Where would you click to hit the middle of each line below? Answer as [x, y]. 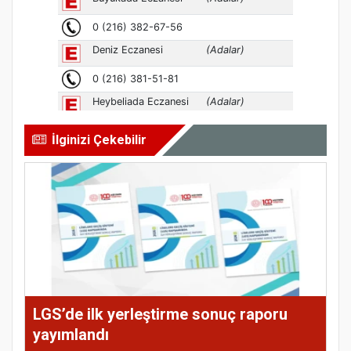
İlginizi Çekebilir [99, 140]
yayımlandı [71, 335]
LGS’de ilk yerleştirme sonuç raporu [160, 315]
